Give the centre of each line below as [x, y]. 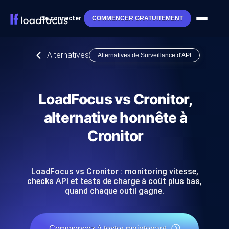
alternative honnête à [116, 118]
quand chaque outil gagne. [114, 191]
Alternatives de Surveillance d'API [144, 55]
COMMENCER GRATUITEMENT [137, 19]
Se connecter [61, 19]
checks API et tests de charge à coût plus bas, [114, 181]
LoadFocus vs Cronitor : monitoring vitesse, [114, 171]
